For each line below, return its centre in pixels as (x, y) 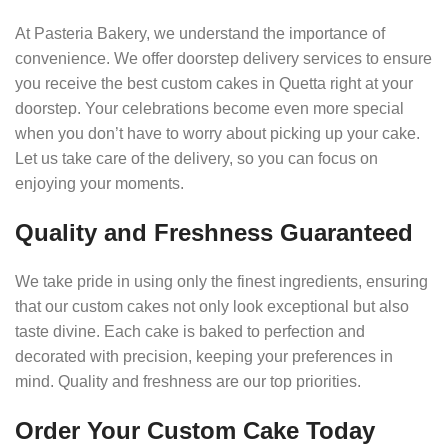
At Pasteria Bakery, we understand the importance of (200, 33)
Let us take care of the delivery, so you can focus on (196, 158)
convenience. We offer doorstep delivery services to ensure (223, 58)
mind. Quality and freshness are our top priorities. (188, 381)
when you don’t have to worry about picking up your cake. (217, 133)
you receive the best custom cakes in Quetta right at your (214, 83)
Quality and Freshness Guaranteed (214, 232)
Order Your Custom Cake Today (195, 430)
